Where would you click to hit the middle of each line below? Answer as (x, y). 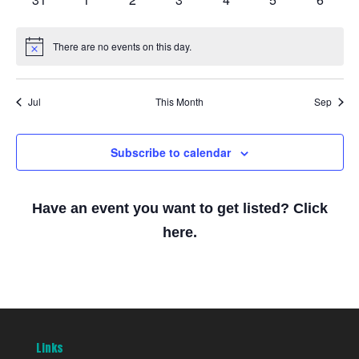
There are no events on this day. (122, 46)
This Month (179, 102)
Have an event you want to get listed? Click (179, 209)
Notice (38, 51)
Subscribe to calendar (171, 153)
